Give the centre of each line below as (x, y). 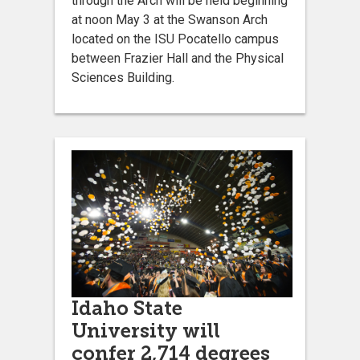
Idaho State (127, 309)
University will (146, 331)
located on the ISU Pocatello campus (175, 39)
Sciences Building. (123, 78)
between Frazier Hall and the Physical (178, 59)
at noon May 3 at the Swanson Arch (170, 20)
